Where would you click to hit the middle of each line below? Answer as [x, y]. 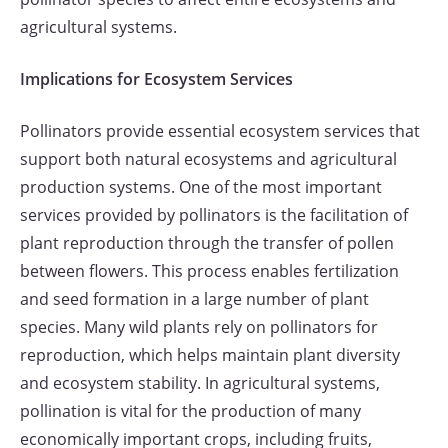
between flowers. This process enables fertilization [209, 271]
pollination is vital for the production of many [190, 411]
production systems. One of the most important [201, 187]
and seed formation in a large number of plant [194, 299]
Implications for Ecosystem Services [156, 79]
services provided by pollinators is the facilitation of [214, 215]
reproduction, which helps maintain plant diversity [210, 355]
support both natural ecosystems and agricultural [208, 159]
